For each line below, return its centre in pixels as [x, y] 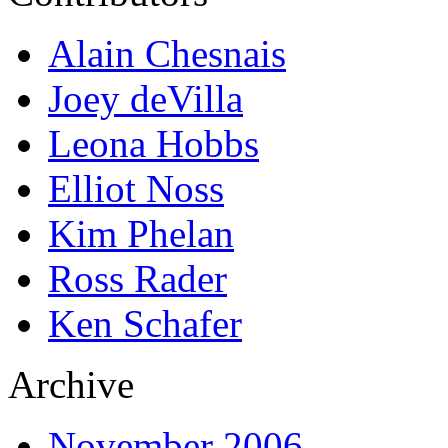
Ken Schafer [145, 323]
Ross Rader [137, 278]
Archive [71, 384]
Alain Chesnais [167, 53]
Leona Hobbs [153, 143]
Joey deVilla [145, 98]
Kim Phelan [141, 233]
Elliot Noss [136, 188]
